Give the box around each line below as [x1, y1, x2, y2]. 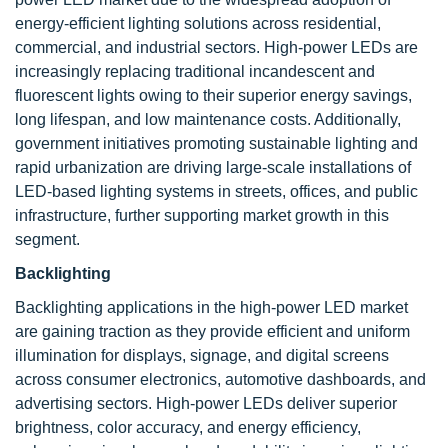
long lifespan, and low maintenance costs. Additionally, [15, 111, 401, 129]
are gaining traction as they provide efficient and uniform [15, 323, 410, 341]
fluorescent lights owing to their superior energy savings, [15, 87, 412, 105]
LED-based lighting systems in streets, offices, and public [15, 183, 418, 201]
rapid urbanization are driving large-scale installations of [15, 159, 411, 177]
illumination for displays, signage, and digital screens [15, 347, 389, 365]
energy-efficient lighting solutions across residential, [15, 15, 381, 33]
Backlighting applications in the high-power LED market [15, 299, 408, 317]
